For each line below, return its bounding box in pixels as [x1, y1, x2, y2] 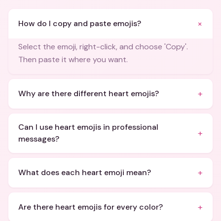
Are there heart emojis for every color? [18, 202, 163, 212]
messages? [18, 134, 59, 144]
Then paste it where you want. [18, 54, 128, 65]
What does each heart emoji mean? [18, 167, 151, 178]
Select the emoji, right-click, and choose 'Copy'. [18, 41, 188, 52]
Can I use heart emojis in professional [18, 122, 158, 132]
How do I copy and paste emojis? [18, 18, 141, 29]
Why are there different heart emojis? [18, 88, 159, 99]
